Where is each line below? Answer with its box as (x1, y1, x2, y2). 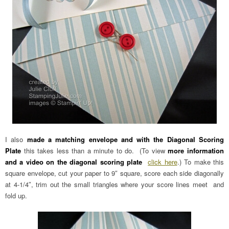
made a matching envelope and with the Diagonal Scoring (23, 134, 224, 144)
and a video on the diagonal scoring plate (5, 157, 145, 167)
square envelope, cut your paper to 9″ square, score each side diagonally (5, 168, 224, 178)
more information (168, 146, 224, 155)
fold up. (5, 191, 27, 200)
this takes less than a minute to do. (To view (21, 146, 168, 155)
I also (5, 134, 24, 144)
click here (148, 157, 177, 167)
